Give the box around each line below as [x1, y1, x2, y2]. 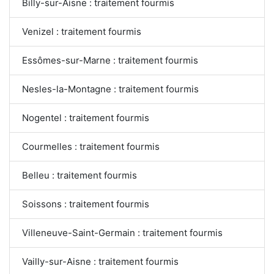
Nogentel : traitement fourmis [22, 112, 149, 124]
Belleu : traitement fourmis [22, 169, 137, 182]
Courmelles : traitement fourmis [22, 141, 160, 153]
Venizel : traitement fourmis [22, 26, 141, 38]
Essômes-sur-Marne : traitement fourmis [22, 54, 198, 67]
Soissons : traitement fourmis [22, 198, 149, 210]
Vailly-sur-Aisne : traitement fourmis [22, 256, 179, 268]
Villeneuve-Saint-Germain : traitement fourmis [22, 227, 223, 239]
